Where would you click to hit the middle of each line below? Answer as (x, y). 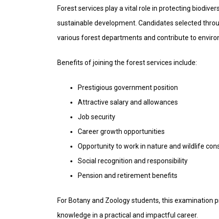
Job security (97, 117)
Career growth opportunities (121, 132)
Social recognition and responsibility (133, 161)
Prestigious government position (128, 88)
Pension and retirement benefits (128, 176)
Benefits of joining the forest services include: (127, 63)
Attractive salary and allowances (128, 102)
